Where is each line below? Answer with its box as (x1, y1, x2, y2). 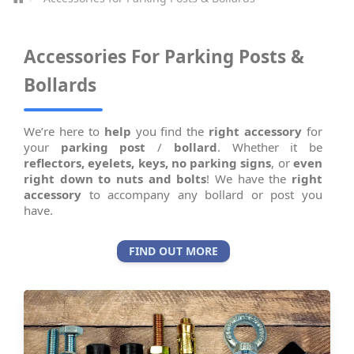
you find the (130, 122, 209, 139)
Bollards (24, 73, 96, 97)
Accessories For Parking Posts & (24, 44, 304, 69)
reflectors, (24, 154, 85, 171)
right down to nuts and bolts (24, 170, 207, 186)
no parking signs (171, 154, 272, 171)
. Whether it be (217, 138, 323, 155)
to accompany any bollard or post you (81, 186, 322, 202)
